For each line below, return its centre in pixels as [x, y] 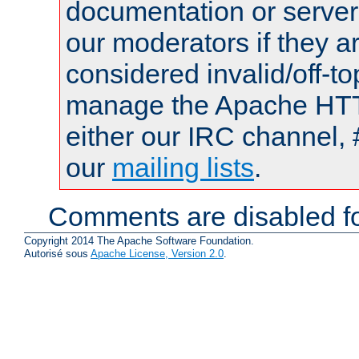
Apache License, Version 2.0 [157, 254]
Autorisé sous [57, 254]
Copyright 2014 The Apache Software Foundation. [139, 241]
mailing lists [183, 167]
